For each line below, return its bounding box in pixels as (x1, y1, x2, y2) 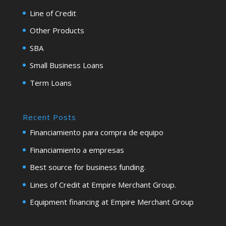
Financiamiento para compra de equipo (29, 127, 163, 138)
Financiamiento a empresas (29, 144, 124, 155)
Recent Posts (22, 112, 76, 123)
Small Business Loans (29, 60, 103, 71)
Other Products (29, 25, 84, 36)
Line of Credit (29, 8, 76, 18)
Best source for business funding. (29, 162, 146, 173)
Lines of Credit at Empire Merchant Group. (29, 179, 176, 190)
